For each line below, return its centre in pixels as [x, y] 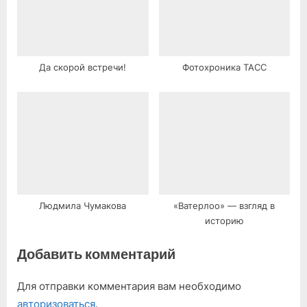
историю [224, 221]
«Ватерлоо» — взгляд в [224, 206]
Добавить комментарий [96, 254]
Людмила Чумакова [83, 206]
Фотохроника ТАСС [224, 67]
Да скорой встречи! [83, 67]
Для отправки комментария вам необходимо [129, 286]
